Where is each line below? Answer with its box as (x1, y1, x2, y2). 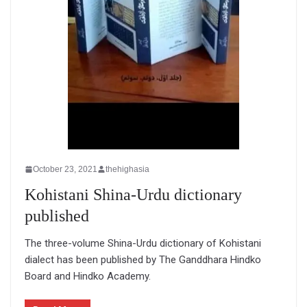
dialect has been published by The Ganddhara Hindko (25, 253, 261, 266)
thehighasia (106, 164, 149, 174)
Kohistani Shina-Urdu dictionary (25, 185, 242, 204)
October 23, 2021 (33, 164, 97, 174)
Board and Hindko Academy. (25, 269, 151, 282)
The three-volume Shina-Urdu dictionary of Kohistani (25, 236, 261, 249)
